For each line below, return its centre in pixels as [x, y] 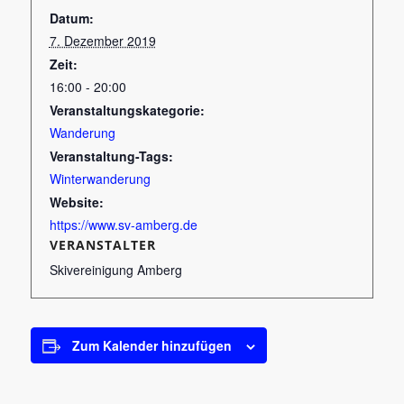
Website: [76, 202]
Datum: [71, 18]
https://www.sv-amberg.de [123, 225]
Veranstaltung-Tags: [111, 156]
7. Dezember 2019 [102, 41]
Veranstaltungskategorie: [127, 110]
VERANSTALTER [102, 245]
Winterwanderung [100, 179]
